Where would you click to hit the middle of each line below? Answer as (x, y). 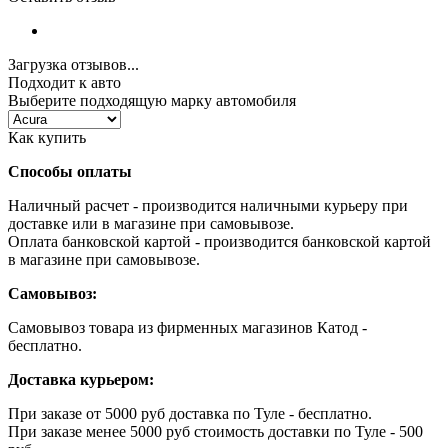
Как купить (47, 137)
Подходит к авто (64, 82)
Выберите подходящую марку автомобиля (152, 100)
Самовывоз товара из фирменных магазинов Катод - (187, 327)
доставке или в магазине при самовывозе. (151, 223)
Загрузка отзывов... (73, 64)
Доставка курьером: (81, 379)
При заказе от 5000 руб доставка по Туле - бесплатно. (190, 413)
